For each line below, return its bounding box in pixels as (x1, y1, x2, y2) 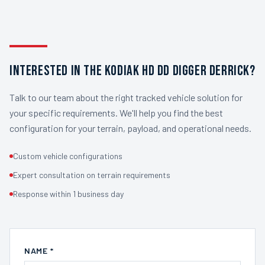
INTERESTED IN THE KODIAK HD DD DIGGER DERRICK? (9, 62, 256, 79)
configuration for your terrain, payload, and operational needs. (9, 122, 251, 134)
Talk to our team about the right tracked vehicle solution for (9, 92, 243, 103)
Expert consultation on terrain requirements (13, 170, 170, 180)
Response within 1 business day (13, 189, 124, 199)
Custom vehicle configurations (13, 151, 122, 161)
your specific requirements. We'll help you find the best (9, 107, 223, 118)
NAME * (24, 245, 54, 256)
